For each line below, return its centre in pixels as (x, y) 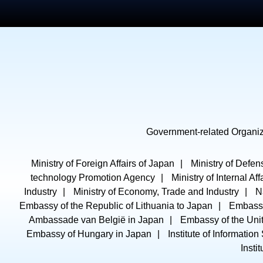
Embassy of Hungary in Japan (89, 234)
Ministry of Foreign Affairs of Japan (103, 163)
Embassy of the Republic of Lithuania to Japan (116, 206)
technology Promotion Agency (92, 178)
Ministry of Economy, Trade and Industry (156, 192)
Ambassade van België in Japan (96, 220)
